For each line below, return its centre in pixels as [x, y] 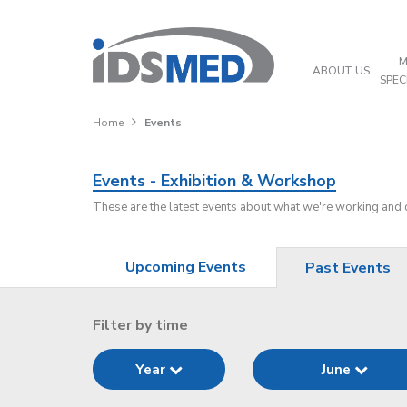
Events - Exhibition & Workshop [214, 181]
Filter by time [140, 325]
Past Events [348, 268]
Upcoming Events [186, 267]
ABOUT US [341, 71]
